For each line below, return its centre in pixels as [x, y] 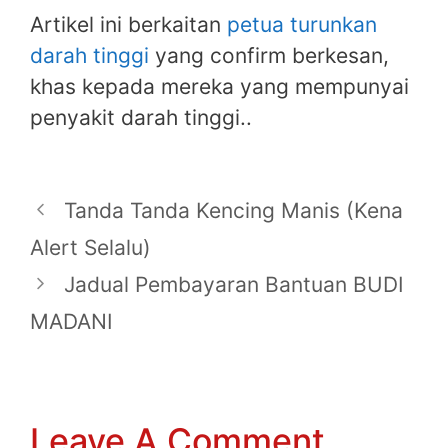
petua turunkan [302, 24]
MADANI [71, 321]
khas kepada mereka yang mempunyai [219, 86]
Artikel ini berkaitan [128, 24]
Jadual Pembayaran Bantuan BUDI [233, 284]
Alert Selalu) [90, 247]
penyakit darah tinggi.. [141, 117]
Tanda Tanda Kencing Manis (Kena [233, 210]
